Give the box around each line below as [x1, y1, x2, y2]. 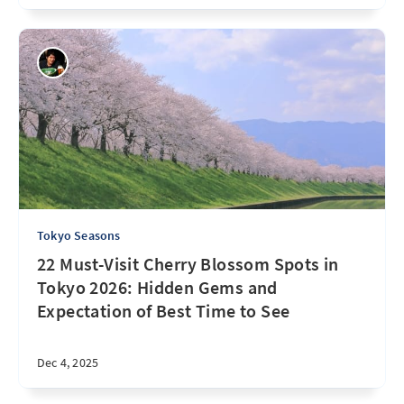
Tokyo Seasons [37, 227, 121, 243]
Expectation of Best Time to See [37, 299, 290, 322]
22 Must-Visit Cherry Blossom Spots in [37, 252, 339, 275]
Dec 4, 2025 [37, 354, 99, 371]
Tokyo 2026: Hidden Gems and [37, 276, 278, 298]
